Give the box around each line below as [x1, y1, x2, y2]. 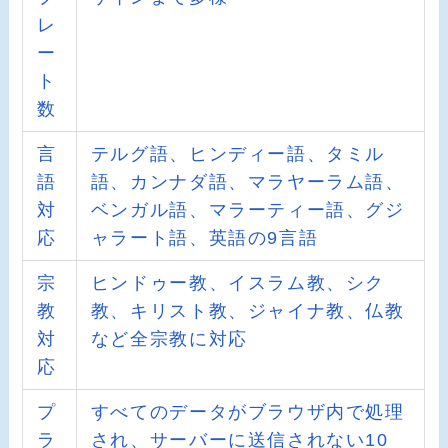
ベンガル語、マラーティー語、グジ [90, 199, 405, 220]
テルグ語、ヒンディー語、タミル [90, 143, 386, 164]
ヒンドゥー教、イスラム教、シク [90, 272, 386, 293]
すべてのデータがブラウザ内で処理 [90, 401, 405, 422]
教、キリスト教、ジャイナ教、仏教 [90, 300, 405, 321]
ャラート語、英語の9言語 [90, 227, 319, 248]
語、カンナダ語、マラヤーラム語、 [90, 171, 405, 192]
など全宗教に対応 [90, 328, 248, 349]
